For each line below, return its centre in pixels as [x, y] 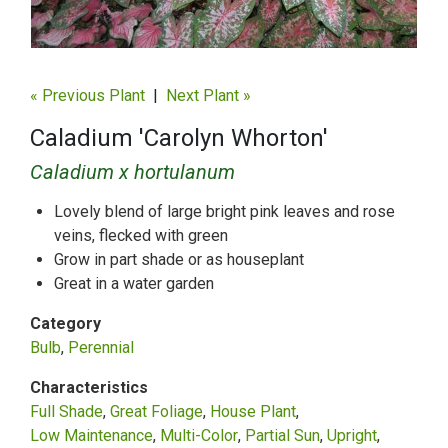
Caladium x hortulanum [132, 172]
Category [65, 324]
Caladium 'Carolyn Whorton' [179, 138]
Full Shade [66, 412]
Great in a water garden [134, 284]
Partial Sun [282, 436]
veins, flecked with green [141, 236]
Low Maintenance [91, 436]
